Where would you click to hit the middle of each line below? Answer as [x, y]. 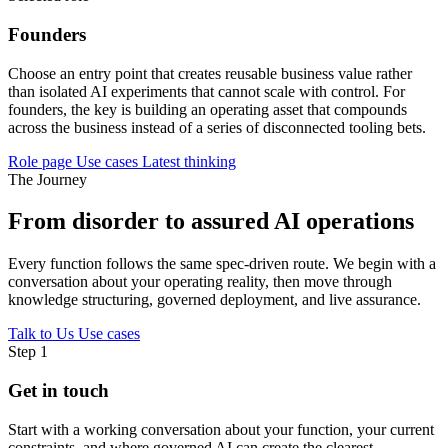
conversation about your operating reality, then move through [200, 282]
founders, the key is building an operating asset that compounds [207, 109]
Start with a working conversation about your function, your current [221, 429]
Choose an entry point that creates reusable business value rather [210, 73]
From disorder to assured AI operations [211, 221]
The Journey [47, 179]
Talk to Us [43, 334]
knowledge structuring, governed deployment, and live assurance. [214, 300]
